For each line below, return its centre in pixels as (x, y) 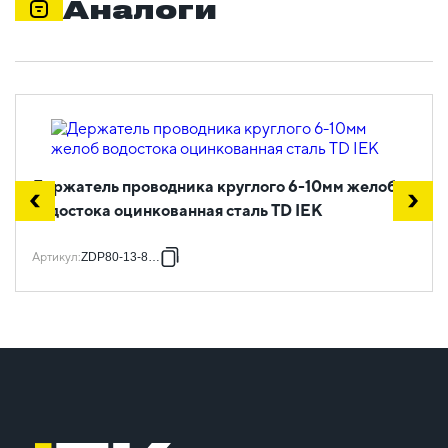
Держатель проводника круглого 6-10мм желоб (214, 187)
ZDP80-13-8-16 (123, 257)
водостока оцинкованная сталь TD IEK (177, 211)
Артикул (55, 257)
